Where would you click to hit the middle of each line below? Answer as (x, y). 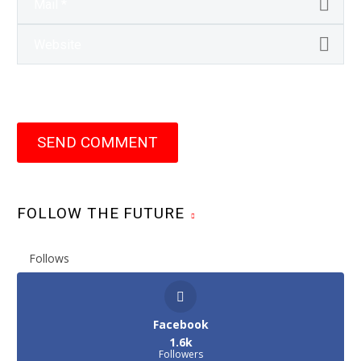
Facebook (180, 325)
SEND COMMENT (98, 143)
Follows (49, 259)
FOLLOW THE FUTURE (101, 214)
